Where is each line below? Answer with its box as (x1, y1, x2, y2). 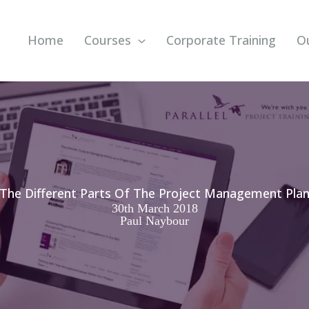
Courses (84, 32, 132, 49)
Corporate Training (166, 32, 277, 49)
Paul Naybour (120, 213, 189, 228)
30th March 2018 (111, 201, 198, 215)
